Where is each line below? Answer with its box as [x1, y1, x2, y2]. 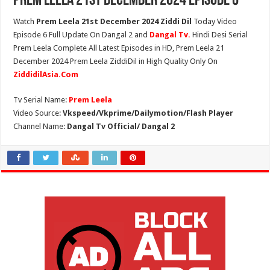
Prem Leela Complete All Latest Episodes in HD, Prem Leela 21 [13, 43, 225, 52]
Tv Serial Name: [13, 95, 69, 104]
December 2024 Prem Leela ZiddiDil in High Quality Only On [13, 57, 218, 66]
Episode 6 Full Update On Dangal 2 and [13, 30, 150, 39]
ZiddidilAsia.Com [13, 70, 79, 79]
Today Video [192, 17, 237, 26]
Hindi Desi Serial [190, 30, 248, 39]
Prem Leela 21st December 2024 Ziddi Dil [36, 17, 192, 26]
